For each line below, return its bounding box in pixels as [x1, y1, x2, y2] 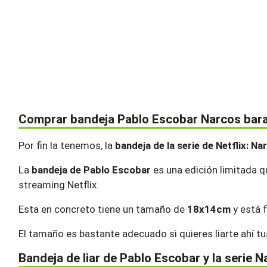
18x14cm [187, 203, 231, 216]
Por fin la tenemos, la [18, 139, 115, 152]
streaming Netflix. [18, 179, 99, 191]
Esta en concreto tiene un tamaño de [18, 203, 187, 216]
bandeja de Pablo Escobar [32, 164, 151, 176]
